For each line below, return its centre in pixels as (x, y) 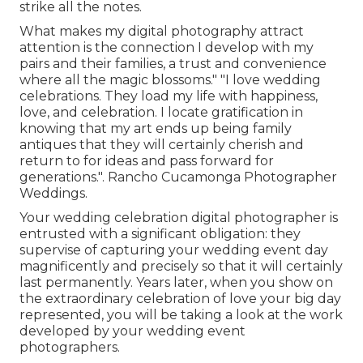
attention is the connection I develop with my (167, 48)
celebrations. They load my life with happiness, (169, 96)
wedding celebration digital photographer (190, 218)
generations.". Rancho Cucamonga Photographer (178, 177)
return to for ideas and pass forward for (147, 161)
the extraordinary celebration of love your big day (180, 299)
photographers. (70, 348)
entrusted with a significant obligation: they (160, 234)
